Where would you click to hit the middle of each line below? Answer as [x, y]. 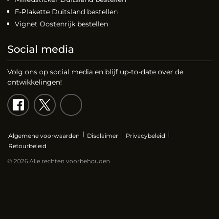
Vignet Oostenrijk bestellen [61, 24]
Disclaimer [103, 135]
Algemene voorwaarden [44, 135]
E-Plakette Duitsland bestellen [66, 11]
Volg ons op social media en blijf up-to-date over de [95, 72]
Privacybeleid [145, 135]
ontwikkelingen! [35, 82]
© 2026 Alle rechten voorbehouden [59, 161]
